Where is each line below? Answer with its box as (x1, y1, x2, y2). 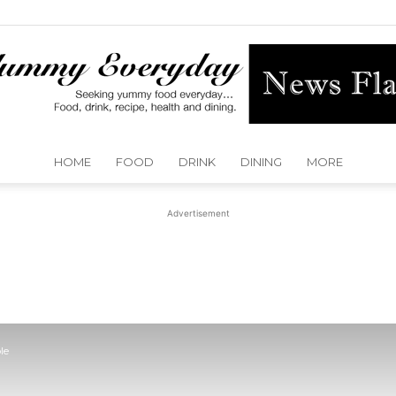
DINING (240, 155, 282, 169)
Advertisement (166, 208, 230, 218)
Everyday (197, 287, 252, 303)
